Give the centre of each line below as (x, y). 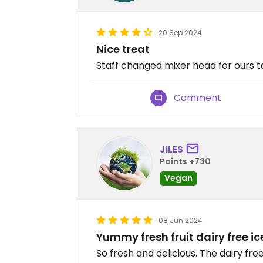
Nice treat (123, 49)
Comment (198, 98)
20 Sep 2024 (180, 33)
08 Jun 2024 (181, 221)
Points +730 (185, 161)
